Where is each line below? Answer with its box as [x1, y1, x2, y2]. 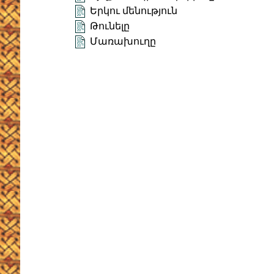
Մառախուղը [90, 36, 156, 47]
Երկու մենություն [90, 6, 177, 17]
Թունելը [90, 21, 130, 32]
